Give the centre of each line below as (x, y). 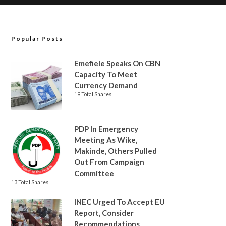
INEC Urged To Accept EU (120, 202)
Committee (94, 173)
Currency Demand (107, 85)
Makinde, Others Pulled (116, 151)
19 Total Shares (93, 94)
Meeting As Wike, (106, 140)
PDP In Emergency (106, 129)
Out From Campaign (109, 162)
